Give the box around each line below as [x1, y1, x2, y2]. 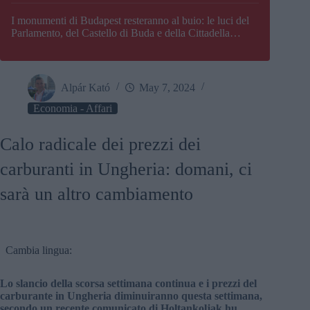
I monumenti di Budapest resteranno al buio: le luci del [11, 15, 249, 27]
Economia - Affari [33, 102, 112, 115]
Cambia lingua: [6, 244, 72, 257]
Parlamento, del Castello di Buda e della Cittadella [11, 27, 230, 39]
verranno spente [11, 39, 80, 52]
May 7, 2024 [139, 81, 195, 93]
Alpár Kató [61, 81, 110, 93]
